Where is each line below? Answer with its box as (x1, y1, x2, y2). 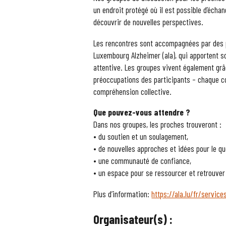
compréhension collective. (93, 85, 172, 97)
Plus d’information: (93, 188, 152, 199)
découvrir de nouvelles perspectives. (93, 16, 204, 27)
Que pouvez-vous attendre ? (93, 106, 191, 118)
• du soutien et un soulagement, (93, 131, 189, 142)
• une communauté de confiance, (93, 155, 192, 166)
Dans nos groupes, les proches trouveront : (93, 119, 222, 130)
